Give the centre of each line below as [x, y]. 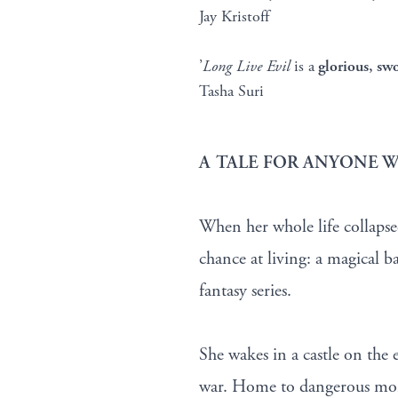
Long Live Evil [246, 66]
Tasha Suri [231, 91]
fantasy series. [245, 291]
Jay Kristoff [234, 16]
